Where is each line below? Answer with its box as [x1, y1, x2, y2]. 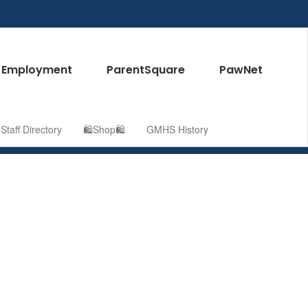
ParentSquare [106, 62, 185, 78]
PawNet [219, 62, 263, 78]
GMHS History [146, 122, 208, 136]
